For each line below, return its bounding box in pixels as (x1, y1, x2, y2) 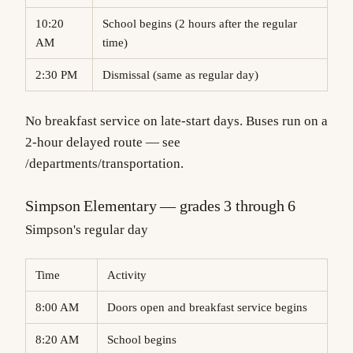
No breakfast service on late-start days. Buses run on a (25, 113, 328, 128)
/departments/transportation (25, 155, 180, 171)
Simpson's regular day (25, 221, 148, 237)
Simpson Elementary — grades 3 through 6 (25, 196, 296, 214)
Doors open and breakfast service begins (116, 301, 307, 314)
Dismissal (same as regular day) (111, 69, 258, 82)
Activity (116, 269, 147, 282)
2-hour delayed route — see (25, 134, 180, 150)
